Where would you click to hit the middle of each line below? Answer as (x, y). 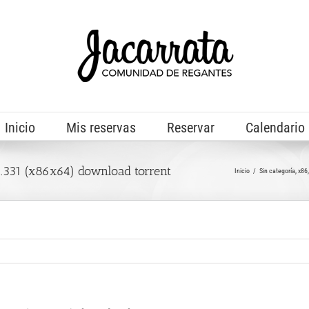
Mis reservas (101, 127)
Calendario (275, 127)
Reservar (190, 127)
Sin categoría (277, 171)
